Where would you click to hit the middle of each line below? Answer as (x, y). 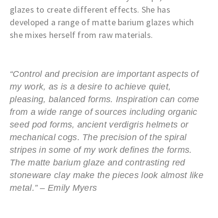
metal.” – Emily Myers (54, 188)
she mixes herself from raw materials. (82, 35)
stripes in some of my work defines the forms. (101, 150)
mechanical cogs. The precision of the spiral (98, 137)
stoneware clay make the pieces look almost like (107, 175)
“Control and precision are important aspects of (104, 74)
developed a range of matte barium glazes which (102, 22)
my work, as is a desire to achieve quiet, (91, 87)
